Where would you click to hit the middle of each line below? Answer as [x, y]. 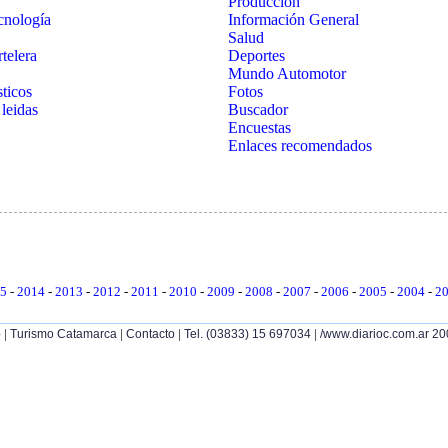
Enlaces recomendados [299, 145]
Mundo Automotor [286, 73]
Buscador [257, 109]
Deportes [256, 55]
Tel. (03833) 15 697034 [247, 333]
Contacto [150, 333]
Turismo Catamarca [63, 333]
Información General [293, 19]
